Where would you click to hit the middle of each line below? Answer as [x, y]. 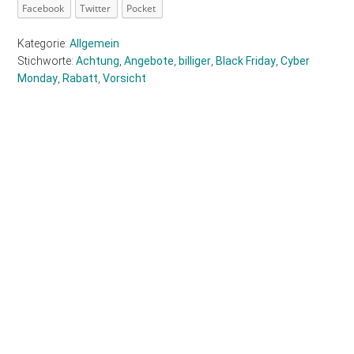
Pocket [141, 8]
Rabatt [81, 78]
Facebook [43, 8]
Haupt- [53, 166]
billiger [195, 61]
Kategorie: [44, 43]
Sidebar [58, 195]
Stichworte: [47, 61]
